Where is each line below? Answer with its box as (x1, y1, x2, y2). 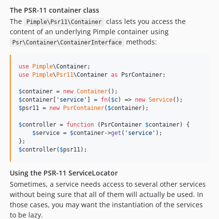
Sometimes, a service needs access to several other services (10, 179, 206, 189)
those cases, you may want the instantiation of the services (10, 200, 203, 209)
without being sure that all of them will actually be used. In (10, 190, 203, 199)
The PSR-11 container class (10, 5, 99, 15)
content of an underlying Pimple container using (10, 27, 169, 36)
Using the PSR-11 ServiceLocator (10, 168, 118, 177)
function (66, 121, 94, 128)
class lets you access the (104, 17, 186, 26)
